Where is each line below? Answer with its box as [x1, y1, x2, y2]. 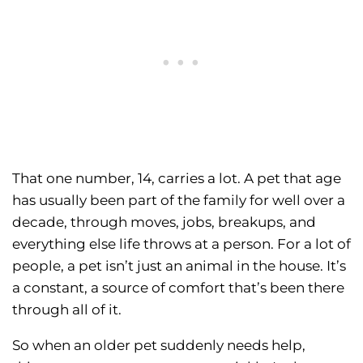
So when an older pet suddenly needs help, [12, 337, 305, 354]
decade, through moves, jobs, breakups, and [12, 214, 316, 231]
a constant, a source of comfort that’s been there [12, 280, 344, 297]
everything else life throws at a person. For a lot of [12, 236, 351, 253]
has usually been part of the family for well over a [12, 192, 345, 209]
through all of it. [12, 301, 122, 318]
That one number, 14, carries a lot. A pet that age [12, 170, 341, 187]
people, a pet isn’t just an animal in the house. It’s [12, 258, 346, 275]
